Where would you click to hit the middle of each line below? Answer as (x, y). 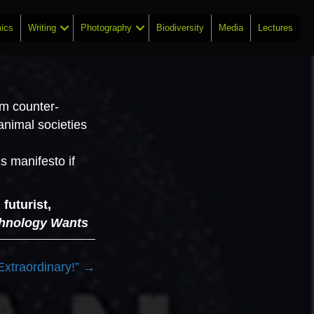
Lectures (276, 27)
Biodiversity (180, 27)
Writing (42, 27)
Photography (107, 27)
